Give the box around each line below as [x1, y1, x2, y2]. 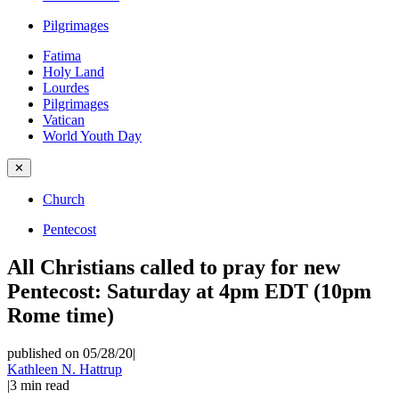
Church [43, 191, 85, 207]
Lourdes [43, 80, 89, 95]
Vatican [43, 112, 85, 127]
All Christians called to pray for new [7, 255, 340, 279]
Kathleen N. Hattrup [7, 361, 122, 377]
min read [20, 377, 69, 393]
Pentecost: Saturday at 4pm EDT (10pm [7, 279, 371, 303]
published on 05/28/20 [7, 345, 133, 361]
